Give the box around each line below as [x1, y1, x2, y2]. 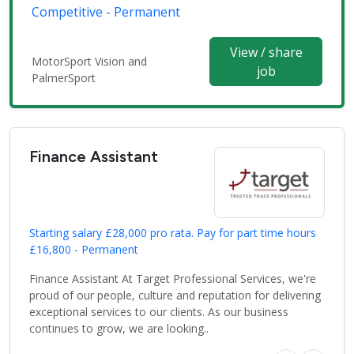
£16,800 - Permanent [29, 242, 138, 258]
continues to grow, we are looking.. [29, 321, 209, 337]
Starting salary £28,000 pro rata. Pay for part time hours [29, 225, 316, 241]
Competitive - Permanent [32, 3, 180, 21]
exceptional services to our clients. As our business [29, 304, 288, 320]
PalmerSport [32, 70, 96, 86]
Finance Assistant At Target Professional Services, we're [29, 271, 316, 287]
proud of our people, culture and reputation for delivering [29, 288, 321, 303]
